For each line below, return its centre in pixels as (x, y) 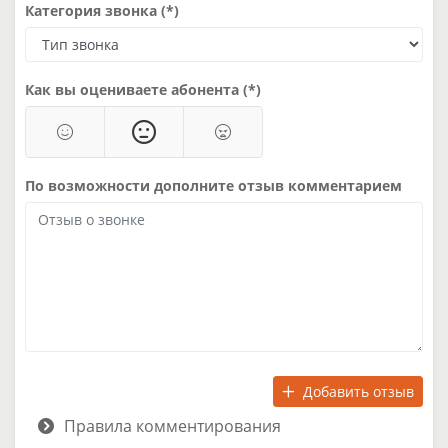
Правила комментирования (172, 425)
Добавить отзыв (358, 391)
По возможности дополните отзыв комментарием (213, 185)
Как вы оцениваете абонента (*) (143, 89)
